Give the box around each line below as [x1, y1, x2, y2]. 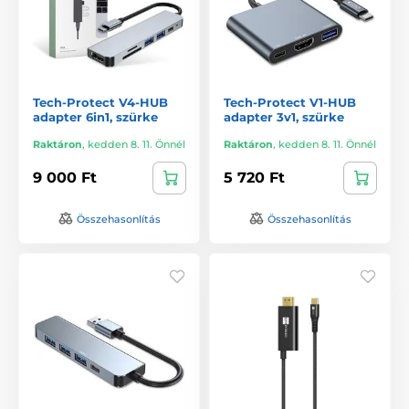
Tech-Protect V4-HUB [33, 94, 168, 110]
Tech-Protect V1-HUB [224, 94, 356, 110]
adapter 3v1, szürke [224, 109, 344, 124]
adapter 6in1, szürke [33, 109, 158, 124]
